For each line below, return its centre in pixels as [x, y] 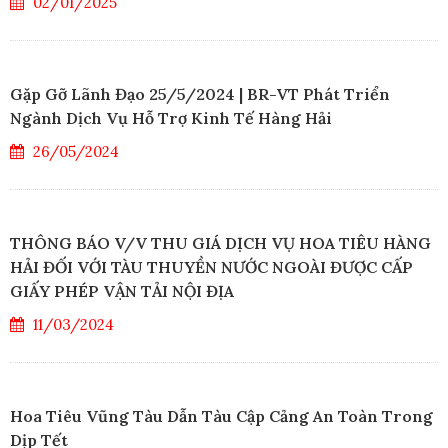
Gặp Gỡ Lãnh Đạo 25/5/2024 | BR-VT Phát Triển [200, 94]
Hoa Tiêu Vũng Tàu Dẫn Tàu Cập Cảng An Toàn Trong [221, 416]
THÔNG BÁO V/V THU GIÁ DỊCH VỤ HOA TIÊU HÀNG [220, 243]
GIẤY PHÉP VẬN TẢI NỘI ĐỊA [122, 291]
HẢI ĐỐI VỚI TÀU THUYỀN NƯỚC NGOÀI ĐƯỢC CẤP [211, 267]
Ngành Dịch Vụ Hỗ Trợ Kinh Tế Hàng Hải [171, 118]
